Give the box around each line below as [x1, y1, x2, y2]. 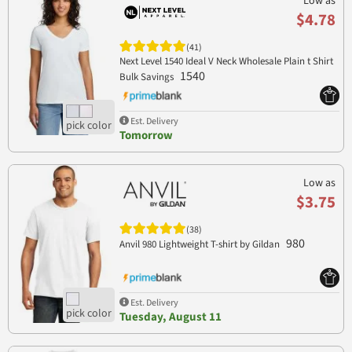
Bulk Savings [119, 69, 176, 84]
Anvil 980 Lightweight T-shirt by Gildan [119, 236, 282, 251]
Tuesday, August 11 [119, 309, 222, 326]
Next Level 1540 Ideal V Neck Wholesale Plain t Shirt [119, 53, 333, 68]
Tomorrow [119, 126, 173, 144]
